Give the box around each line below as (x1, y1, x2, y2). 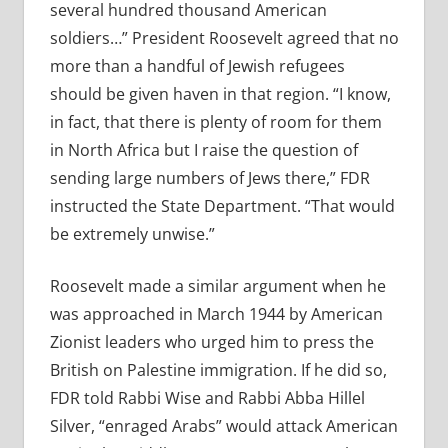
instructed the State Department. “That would (49, 195, 395, 218)
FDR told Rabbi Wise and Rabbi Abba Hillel (49, 387, 365, 410)
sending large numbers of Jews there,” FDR (49, 167, 370, 190)
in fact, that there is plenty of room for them (49, 111, 382, 134)
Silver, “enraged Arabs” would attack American (49, 415, 398, 438)
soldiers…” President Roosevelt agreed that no (49, 27, 399, 50)
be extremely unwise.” (49, 223, 215, 246)
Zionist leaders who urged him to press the (49, 331, 374, 354)
